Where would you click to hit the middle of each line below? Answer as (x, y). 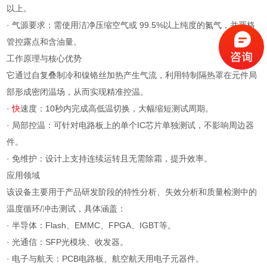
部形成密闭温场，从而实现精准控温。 (78, 92)
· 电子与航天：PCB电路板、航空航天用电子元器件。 (105, 259)
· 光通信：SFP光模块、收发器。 (68, 242)
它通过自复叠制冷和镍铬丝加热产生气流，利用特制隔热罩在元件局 (132, 75)
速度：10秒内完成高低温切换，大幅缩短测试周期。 (117, 109)
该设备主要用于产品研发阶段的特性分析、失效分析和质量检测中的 (132, 192)
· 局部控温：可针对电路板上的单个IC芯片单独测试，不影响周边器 (131, 125)
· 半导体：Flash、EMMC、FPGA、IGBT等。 (91, 226)
